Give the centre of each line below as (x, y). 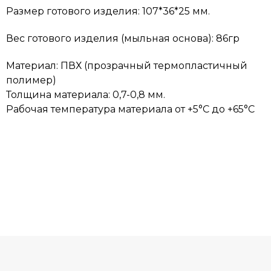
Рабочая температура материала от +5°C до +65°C (130, 109)
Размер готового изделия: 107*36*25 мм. (108, 11)
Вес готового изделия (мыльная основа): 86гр (123, 39)
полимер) (31, 80)
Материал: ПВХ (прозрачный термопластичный (127, 66)
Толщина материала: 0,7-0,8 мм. (86, 95)
